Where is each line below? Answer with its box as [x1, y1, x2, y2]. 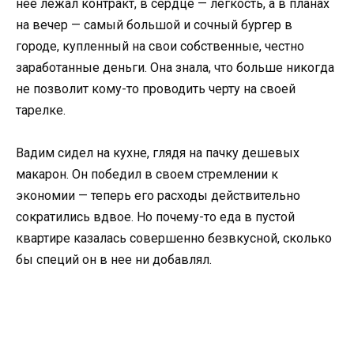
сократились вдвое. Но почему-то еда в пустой [16, 209, 295, 225]
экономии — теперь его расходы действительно [16, 188, 300, 204]
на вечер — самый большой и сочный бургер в [16, 17, 292, 32]
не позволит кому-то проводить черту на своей [16, 81, 296, 96]
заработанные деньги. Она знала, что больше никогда [16, 59, 334, 75]
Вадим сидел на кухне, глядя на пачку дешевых [16, 145, 299, 161]
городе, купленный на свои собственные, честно [16, 38, 304, 54]
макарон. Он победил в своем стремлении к [16, 167, 278, 183]
